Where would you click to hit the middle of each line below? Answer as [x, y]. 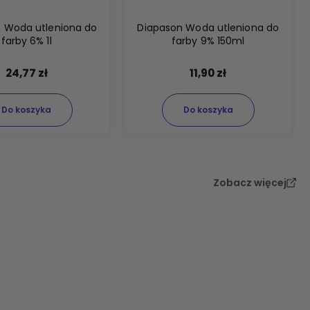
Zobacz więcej [250, 183]
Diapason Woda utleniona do [208, 28]
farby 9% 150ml [208, 41]
